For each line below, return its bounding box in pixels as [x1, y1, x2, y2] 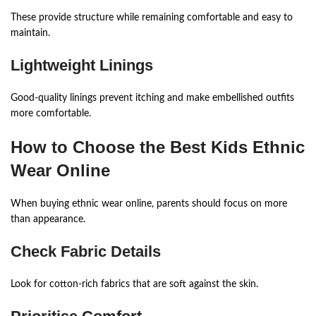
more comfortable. [11, 108, 91, 119]
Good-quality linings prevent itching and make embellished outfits [11, 92, 294, 103]
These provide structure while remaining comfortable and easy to [11, 12, 293, 23]
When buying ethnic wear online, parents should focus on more [11, 198, 287, 209]
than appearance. [11, 214, 85, 224]
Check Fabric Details [11, 242, 161, 260]
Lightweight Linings [11, 56, 153, 74]
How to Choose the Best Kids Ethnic [11, 137, 305, 157]
